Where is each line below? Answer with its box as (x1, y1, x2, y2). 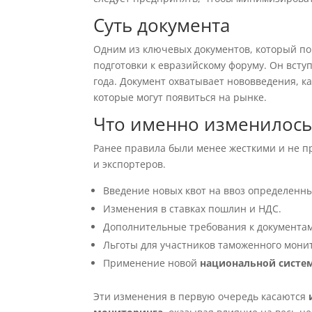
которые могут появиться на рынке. (93, 91, 267, 104)
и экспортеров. (93, 157, 166, 171)
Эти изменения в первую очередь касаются (93, 290, 309, 303)
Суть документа (93, 13, 231, 38)
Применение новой (103, 256, 201, 270)
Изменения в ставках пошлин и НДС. (103, 202, 282, 215)
